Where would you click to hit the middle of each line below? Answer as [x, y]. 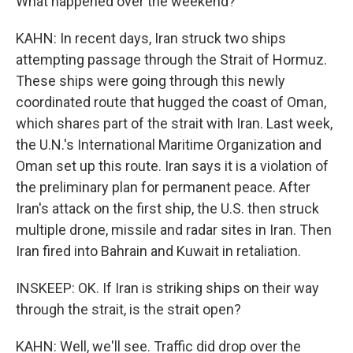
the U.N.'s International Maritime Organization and [169, 145]
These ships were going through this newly [150, 81]
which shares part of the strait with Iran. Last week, [174, 123]
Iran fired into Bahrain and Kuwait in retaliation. [158, 251]
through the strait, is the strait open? [128, 309]
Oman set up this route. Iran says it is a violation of [172, 166]
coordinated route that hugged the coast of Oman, [171, 102]
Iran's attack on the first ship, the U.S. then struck [167, 208]
